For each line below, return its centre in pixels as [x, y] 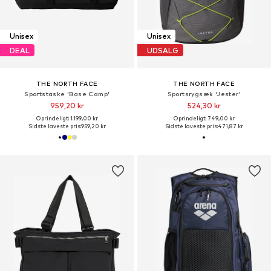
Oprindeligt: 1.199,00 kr [67, 119]
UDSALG [162, 50]
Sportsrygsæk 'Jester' [204, 94]
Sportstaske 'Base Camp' [67, 94]
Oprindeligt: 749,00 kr [204, 119]
